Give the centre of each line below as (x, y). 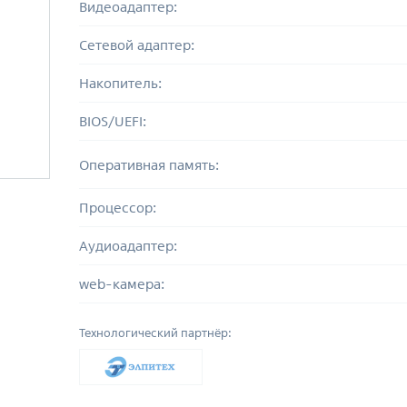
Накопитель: (120, 83)
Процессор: (117, 208)
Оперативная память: (149, 164)
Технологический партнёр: (155, 333)
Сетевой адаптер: (136, 45)
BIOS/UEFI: (112, 121)
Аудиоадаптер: (128, 246)
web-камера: (121, 284)
